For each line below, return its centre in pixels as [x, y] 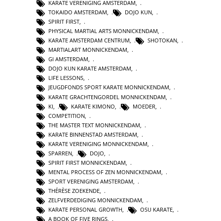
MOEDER [144, 106]
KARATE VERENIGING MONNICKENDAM [98, 144]
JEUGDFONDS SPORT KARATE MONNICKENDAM [109, 87]
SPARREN [60, 153]
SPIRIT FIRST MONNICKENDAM [87, 162]
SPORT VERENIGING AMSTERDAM [91, 182]
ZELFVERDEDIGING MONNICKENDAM [95, 200]
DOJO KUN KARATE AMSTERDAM [90, 69]
